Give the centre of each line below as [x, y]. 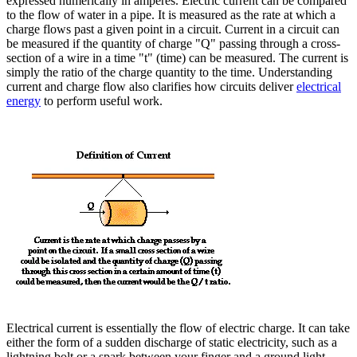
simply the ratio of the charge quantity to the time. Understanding [169, 73]
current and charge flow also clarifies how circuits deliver [151, 87]
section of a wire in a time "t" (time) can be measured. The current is [177, 58]
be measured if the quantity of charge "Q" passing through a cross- [173, 44]
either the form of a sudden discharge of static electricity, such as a [172, 343]
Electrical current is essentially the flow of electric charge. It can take [178, 328]
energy [24, 101]
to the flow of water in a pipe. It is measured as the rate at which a [171, 15]
